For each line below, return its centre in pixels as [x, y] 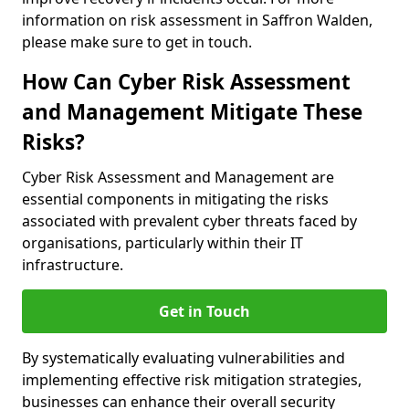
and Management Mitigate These [192, 112]
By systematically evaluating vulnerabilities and [184, 358]
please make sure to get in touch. [137, 42]
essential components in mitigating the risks [175, 199]
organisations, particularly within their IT [163, 243]
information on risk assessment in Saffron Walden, [197, 20]
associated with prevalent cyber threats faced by [189, 221]
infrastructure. [73, 265]
